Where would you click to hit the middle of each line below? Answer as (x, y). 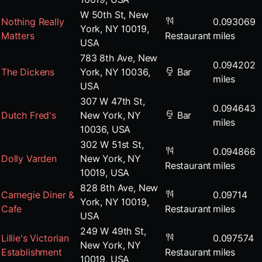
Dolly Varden (29, 158)
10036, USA (106, 129)
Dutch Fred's (29, 115)
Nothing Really (33, 22)
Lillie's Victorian (35, 238)
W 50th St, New (114, 15)
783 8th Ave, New (119, 58)
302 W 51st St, (112, 144)
